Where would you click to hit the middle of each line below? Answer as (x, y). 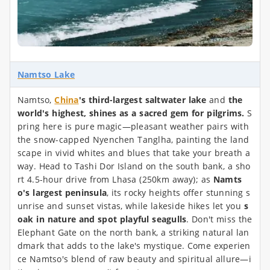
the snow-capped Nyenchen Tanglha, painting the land (133, 140)
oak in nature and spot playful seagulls (102, 219)
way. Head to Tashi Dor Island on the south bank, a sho (134, 166)
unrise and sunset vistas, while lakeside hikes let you (131, 206)
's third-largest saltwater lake (143, 100)
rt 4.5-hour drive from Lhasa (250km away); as (115, 180)
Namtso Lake (46, 75)
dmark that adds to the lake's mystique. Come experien (134, 246)
